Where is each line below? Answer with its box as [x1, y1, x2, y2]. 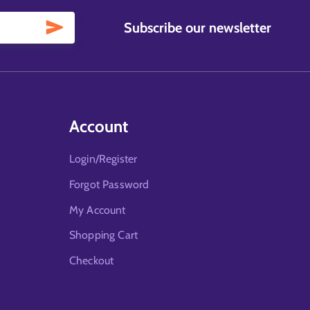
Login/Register [69, 152, 138, 165]
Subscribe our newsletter [124, 19, 272, 37]
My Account [69, 203, 126, 217]
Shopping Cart [69, 228, 138, 242]
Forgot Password [69, 177, 149, 191]
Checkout [69, 254, 114, 268]
